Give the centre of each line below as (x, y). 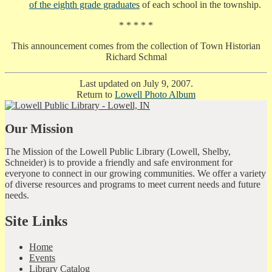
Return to (96, 94)
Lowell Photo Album (155, 94)
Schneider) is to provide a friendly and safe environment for (119, 163)
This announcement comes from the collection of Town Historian (136, 46)
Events (42, 258)
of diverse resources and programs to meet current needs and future (133, 185)
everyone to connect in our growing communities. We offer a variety (135, 174)
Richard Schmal (136, 56)
